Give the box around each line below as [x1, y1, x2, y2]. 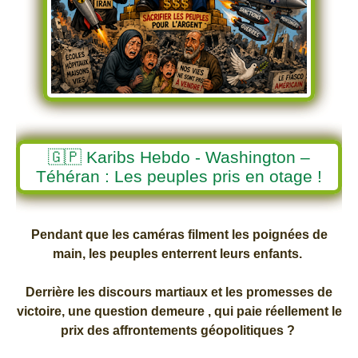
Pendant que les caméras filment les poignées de [30, 227, 328, 241]
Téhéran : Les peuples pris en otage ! [36, 166, 322, 185]
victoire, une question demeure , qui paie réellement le [16, 304, 342, 318]
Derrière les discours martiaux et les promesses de [26, 284, 332, 299]
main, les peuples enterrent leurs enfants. [53, 246, 305, 261]
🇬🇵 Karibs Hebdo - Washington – [48, 147, 310, 166]
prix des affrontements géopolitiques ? [60, 323, 298, 337]
